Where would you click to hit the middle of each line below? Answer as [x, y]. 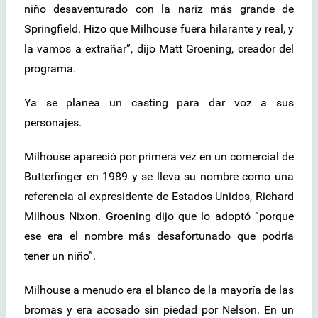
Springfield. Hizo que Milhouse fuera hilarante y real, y [159, 29]
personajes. [53, 123]
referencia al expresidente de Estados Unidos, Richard [159, 197]
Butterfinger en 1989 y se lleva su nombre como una [159, 177]
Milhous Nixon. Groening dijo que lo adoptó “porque [159, 216]
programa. [50, 69]
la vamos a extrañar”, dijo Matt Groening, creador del [159, 49]
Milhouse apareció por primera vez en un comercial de [159, 157]
